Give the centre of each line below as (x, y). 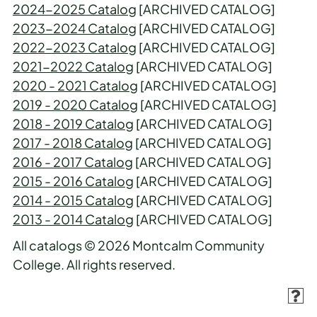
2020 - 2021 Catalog (75, 85)
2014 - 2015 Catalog (73, 200)
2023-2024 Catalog (75, 28)
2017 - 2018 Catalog (73, 143)
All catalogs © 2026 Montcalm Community (139, 245)
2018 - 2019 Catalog (73, 123)
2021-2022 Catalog (73, 66)
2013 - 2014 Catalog (73, 219)
